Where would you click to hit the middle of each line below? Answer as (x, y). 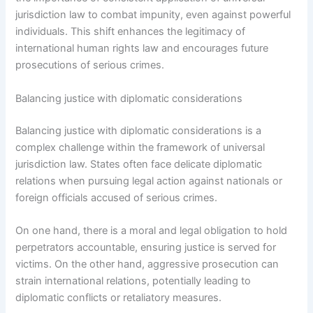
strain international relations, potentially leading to (133, 281)
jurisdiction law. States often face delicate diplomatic (139, 164)
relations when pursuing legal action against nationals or (149, 181)
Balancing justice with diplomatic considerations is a (139, 130)
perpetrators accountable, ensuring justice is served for (146, 247)
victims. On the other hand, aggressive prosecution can (147, 264)
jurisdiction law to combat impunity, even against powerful (153, 15)
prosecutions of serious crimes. (90, 65)
